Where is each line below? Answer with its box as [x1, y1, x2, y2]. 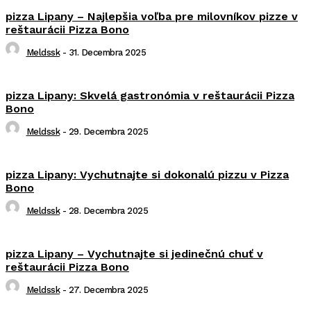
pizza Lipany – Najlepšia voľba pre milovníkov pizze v [6, 10, 298, 24]
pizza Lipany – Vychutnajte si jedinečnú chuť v [6, 247, 263, 261]
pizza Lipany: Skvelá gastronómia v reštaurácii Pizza [6, 89, 294, 103]
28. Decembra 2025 [68, 205, 148, 217]
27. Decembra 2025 [68, 285, 148, 296]
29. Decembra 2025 [68, 126, 148, 137]
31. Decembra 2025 [68, 47, 146, 58]
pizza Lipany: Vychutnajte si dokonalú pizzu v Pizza [6, 168, 289, 182]
